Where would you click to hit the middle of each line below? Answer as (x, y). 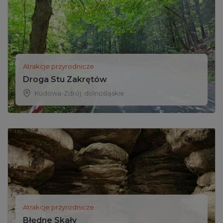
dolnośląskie (104, 93)
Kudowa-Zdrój (58, 93)
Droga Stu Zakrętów (65, 79)
